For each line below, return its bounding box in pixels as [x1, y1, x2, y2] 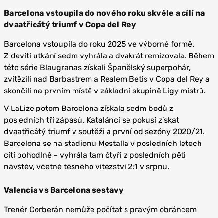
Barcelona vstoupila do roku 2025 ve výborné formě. [4, 39, 194, 49]
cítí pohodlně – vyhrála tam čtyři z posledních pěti [4, 150, 186, 160]
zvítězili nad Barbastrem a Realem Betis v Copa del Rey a [4, 74, 210, 84]
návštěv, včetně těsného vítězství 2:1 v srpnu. [4, 162, 169, 171]
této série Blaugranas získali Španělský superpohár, [4, 62, 191, 72]
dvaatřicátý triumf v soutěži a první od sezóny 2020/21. [4, 127, 205, 136]
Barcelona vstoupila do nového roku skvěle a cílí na [4, 8, 205, 18]
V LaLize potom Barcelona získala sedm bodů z [4, 103, 173, 113]
